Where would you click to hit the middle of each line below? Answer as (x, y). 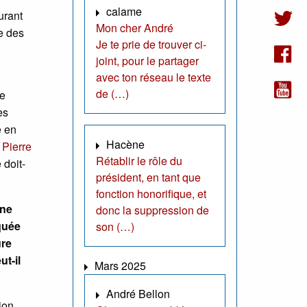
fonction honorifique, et (151, 194)
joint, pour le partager (147, 61)
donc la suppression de (152, 210)
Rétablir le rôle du (139, 161)
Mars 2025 (120, 266)
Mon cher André (135, 28)
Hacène (125, 145)
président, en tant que (148, 177)
